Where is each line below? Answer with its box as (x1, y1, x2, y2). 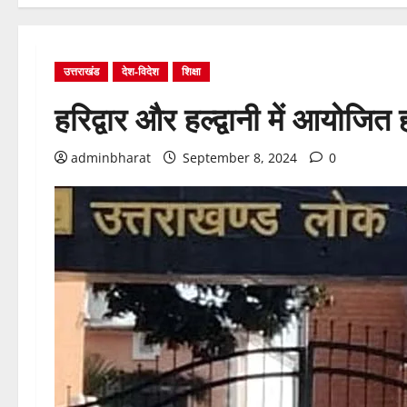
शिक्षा (182, 64, 201, 79)
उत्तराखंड (64, 64, 99, 79)
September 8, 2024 (179, 149, 301, 166)
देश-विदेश (122, 64, 159, 79)
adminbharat (71, 149, 151, 166)
